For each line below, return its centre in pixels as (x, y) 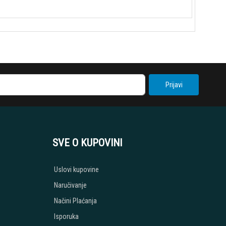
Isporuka (67, 216)
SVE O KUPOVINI (88, 143)
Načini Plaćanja (76, 201)
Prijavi (174, 84)
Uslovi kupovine (77, 169)
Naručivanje (71, 185)
